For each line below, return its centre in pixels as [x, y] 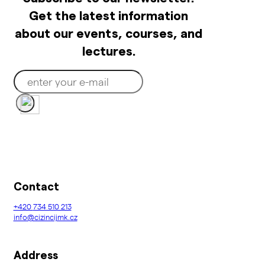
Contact [36, 186]
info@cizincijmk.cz [45, 216]
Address [35, 255]
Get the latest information [109, 15]
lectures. [109, 51]
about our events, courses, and [109, 33]
